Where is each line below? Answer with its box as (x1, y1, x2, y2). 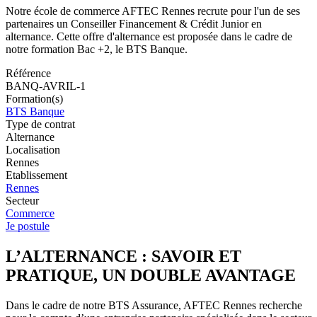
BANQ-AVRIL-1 (6, 80, 86, 93)
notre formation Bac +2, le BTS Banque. (6, 43, 188, 56)
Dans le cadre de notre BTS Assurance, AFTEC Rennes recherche (6, 299, 302, 312)
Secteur (6, 195, 39, 207)
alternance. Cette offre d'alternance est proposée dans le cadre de (6, 30, 292, 43)
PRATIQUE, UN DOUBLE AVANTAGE (6, 266, 296, 285)
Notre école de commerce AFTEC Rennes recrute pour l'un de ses (6, 5, 300, 18)
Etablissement (6, 169, 67, 182)
